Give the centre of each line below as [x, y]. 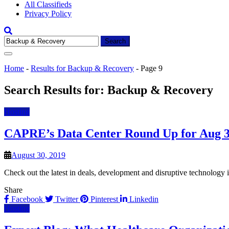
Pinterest [104, 199]
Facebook [27, 199]
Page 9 [152, 68]
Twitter [67, 199]
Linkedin [143, 199]
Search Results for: [56, 90]
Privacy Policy [48, 14]
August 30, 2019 [38, 155]
